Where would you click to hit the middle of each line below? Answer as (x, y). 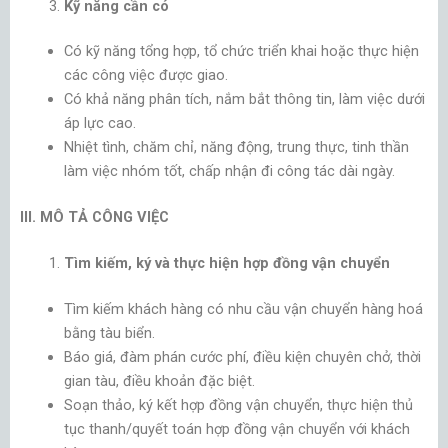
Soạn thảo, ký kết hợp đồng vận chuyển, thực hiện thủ (238, 405)
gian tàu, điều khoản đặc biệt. (159, 381)
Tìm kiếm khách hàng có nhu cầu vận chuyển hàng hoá (243, 309)
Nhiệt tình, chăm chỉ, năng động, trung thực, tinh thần (236, 147)
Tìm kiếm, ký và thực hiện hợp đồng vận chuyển (226, 263)
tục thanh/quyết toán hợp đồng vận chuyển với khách (236, 429)
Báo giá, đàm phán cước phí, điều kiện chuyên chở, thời (242, 357)
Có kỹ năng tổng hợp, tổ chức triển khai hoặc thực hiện (241, 51)
